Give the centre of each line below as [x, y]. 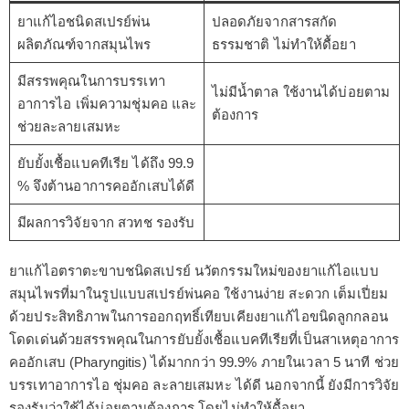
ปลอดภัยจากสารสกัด [274, 22]
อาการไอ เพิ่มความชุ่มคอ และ [107, 104]
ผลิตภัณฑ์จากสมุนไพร [84, 45]
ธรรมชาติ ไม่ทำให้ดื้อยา [283, 45]
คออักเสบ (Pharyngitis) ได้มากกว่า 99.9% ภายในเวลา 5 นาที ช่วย [204, 362]
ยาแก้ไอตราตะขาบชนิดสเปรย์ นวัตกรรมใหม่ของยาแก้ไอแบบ [194, 271]
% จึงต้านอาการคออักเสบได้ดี [106, 186]
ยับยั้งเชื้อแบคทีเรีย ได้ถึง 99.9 [105, 163]
